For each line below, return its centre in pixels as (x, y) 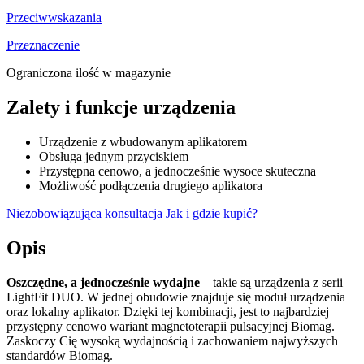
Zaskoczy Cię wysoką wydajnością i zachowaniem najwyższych (172, 340)
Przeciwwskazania (54, 17)
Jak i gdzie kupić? (212, 213)
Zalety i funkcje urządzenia (121, 107)
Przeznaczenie (43, 45)
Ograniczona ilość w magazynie (89, 72)
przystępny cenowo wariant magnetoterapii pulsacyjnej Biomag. (171, 326)
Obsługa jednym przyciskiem (114, 156)
